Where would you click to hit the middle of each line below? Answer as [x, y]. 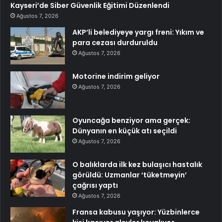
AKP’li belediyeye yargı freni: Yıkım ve [138, 32]
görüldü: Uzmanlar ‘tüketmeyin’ [130, 175]
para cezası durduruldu [115, 43]
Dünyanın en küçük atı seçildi [125, 131]
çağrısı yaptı [95, 186]
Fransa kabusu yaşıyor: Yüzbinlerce [136, 212]
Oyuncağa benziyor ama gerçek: [131, 121]
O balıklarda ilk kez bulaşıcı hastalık [137, 165]
